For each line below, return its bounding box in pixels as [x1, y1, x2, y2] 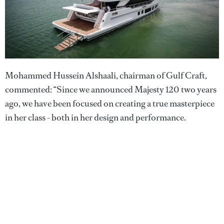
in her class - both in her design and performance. [5, 111, 186, 123]
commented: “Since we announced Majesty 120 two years [5, 83, 216, 95]
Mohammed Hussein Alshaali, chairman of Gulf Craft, [5, 69, 207, 81]
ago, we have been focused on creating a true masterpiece [5, 97, 214, 109]
